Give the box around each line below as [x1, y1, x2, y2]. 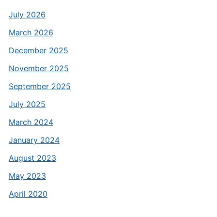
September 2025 [8, 81, 71, 91]
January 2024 [8, 135, 60, 145]
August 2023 [8, 153, 56, 163]
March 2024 [8, 117, 53, 127]
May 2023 [8, 171, 46, 181]
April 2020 [8, 189, 47, 199]
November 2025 [8, 63, 69, 73]
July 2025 [8, 99, 46, 109]
